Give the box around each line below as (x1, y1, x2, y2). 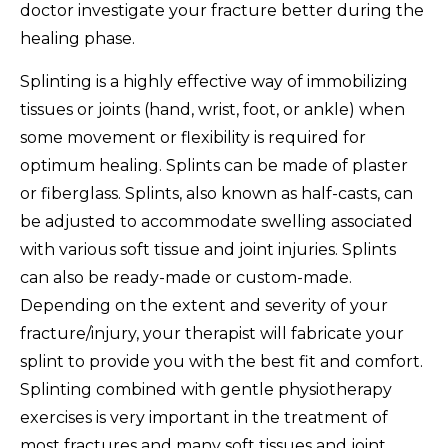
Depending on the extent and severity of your (20, 296, 388, 316)
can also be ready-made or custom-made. (20, 268, 352, 288)
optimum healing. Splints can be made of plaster (20, 156, 408, 176)
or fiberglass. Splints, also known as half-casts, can (20, 184, 413, 204)
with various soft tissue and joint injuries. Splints (20, 240, 396, 260)
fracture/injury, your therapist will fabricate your (20, 324, 404, 344)
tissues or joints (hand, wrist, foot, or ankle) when (20, 100, 405, 120)
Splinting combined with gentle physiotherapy (20, 380, 392, 400)
